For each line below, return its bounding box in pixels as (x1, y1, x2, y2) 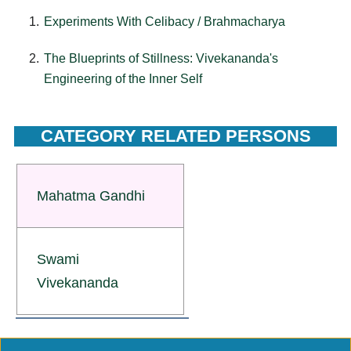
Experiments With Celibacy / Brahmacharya (44, 15, 286, 29)
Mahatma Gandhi (36, 188, 145, 204)
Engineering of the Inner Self (44, 71, 203, 85)
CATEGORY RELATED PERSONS (40, 126, 311, 146)
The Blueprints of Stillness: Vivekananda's (44, 51, 279, 65)
